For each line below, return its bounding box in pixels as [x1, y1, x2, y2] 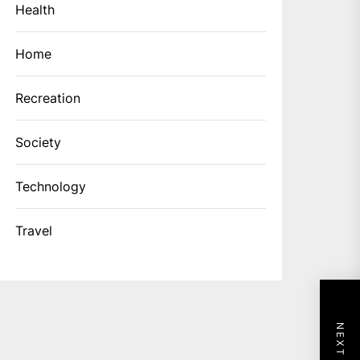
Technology [15, 178, 87, 195]
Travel [15, 223, 53, 239]
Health [15, 2, 55, 18]
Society [15, 134, 62, 151]
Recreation [15, 90, 81, 107]
